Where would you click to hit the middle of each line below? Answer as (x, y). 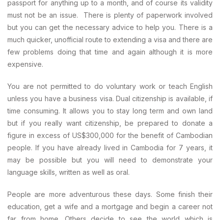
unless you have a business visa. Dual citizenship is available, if (110, 98)
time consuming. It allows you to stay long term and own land (110, 111)
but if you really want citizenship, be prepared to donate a (110, 123)
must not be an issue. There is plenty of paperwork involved (110, 15)
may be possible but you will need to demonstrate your (110, 160)
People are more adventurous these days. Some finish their (110, 194)
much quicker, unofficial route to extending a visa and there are (110, 40)
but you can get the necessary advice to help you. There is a (110, 27)
